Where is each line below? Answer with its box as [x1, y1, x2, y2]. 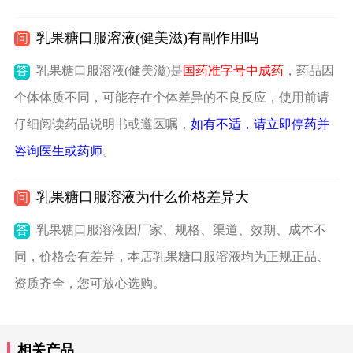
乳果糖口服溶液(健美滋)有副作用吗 [35, 30, 258, 46]
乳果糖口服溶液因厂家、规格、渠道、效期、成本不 [35, 223, 326, 237]
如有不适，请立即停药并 [190, 117, 329, 132]
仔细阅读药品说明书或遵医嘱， [13, 117, 191, 132]
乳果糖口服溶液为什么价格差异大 [35, 189, 249, 206]
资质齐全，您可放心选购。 [13, 277, 165, 291]
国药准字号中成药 [182, 64, 284, 78]
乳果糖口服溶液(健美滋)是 [35, 64, 183, 78]
